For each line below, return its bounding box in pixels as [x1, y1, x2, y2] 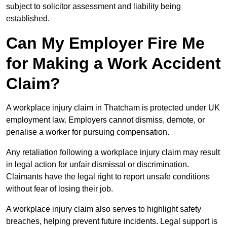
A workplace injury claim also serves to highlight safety [6, 205, 201, 214]
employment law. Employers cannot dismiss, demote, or [6, 116, 205, 125]
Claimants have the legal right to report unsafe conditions [6, 172, 210, 181]
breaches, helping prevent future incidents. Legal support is [6, 217, 217, 226]
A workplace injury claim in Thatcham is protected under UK [6, 103, 220, 112]
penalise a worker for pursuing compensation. [6, 128, 169, 137]
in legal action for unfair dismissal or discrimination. [6, 160, 189, 169]
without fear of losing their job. [6, 184, 113, 194]
